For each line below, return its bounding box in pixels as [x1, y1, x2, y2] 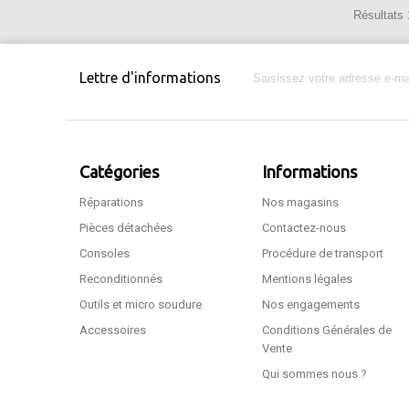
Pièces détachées [79, 220, 173, 235]
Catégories [79, 162, 159, 181]
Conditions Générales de [262, 322, 392, 337]
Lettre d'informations [79, 68, 221, 86]
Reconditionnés [79, 271, 163, 286]
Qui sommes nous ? [262, 366, 367, 381]
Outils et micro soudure [79, 297, 202, 311]
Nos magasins [262, 194, 339, 209]
